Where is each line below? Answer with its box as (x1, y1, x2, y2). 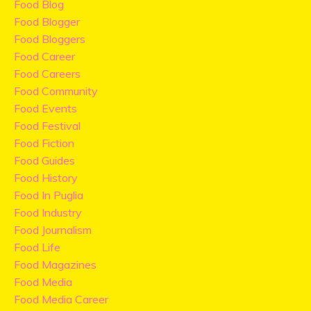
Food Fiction (14, 136, 74, 151)
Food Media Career (14, 292, 108, 307)
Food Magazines (14, 258, 96, 272)
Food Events (14, 101, 77, 116)
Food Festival (14, 119, 81, 133)
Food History (14, 171, 78, 185)
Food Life (14, 240, 60, 255)
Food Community (14, 84, 98, 99)
